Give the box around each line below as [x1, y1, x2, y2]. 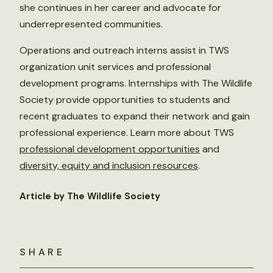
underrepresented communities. [19, 18, 163, 30]
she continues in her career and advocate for [19, 1, 221, 14]
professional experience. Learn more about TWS [19, 126, 234, 139]
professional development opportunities [19, 143, 200, 155]
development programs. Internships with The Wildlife [19, 77, 252, 90]
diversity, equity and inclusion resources [19, 159, 198, 172]
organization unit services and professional [19, 60, 211, 73]
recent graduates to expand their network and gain [19, 110, 250, 122]
